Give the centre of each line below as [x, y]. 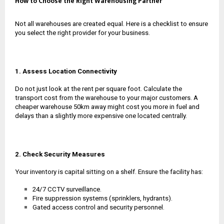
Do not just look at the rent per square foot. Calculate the [98, 88]
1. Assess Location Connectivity [66, 71]
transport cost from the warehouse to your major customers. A [106, 97]
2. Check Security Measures [60, 154]
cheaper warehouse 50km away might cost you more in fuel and [107, 106]
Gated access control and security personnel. [98, 207]
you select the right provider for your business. [82, 32]
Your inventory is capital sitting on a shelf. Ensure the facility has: [109, 171]
